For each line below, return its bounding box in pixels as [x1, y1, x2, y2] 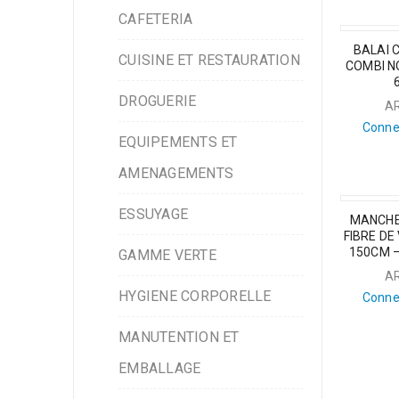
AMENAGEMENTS [118, 165, 233, 182]
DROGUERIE [118, 93, 197, 110]
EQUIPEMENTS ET [118, 134, 238, 151]
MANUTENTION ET [118, 329, 240, 346]
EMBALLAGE [118, 360, 201, 377]
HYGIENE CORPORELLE [118, 288, 272, 305]
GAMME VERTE [118, 247, 216, 264]
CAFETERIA [118, 11, 193, 28]
